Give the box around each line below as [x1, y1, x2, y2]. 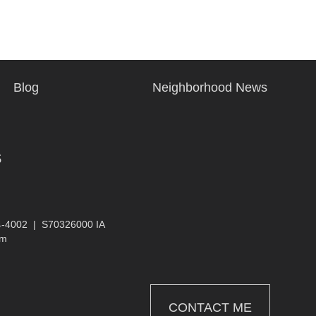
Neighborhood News [152, 80, 268, 95]
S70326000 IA [42, 219, 105, 230]
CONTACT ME [169, 300, 252, 315]
